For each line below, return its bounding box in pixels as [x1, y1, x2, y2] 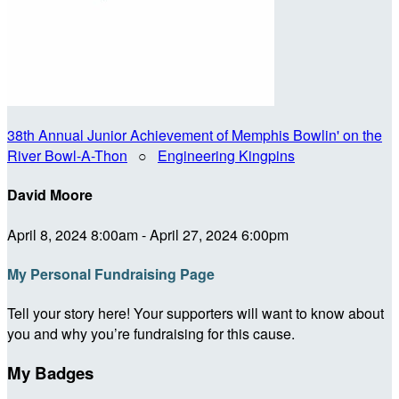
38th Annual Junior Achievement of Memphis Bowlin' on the [7, 125, 382, 145]
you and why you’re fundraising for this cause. [7, 323, 295, 345]
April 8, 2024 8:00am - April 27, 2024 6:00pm [7, 224, 289, 245]
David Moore [7, 184, 93, 206]
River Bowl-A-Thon [7, 145, 127, 166]
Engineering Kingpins [158, 145, 295, 166]
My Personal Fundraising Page [7, 263, 215, 284]
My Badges [7, 360, 94, 385]
